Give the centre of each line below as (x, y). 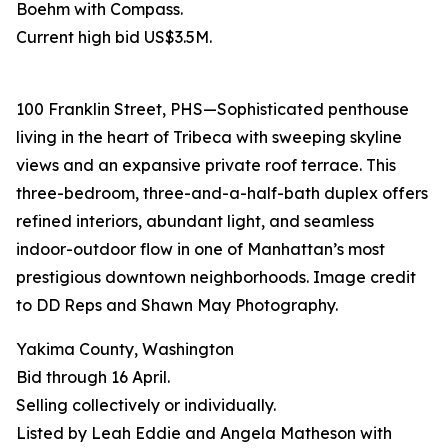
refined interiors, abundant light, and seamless (195, 221)
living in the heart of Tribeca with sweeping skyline (209, 137)
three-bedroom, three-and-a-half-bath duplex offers (222, 193)
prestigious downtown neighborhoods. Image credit (216, 277)
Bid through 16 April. (93, 377)
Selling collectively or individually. (146, 405)
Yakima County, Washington (125, 349)
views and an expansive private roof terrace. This (206, 165)
